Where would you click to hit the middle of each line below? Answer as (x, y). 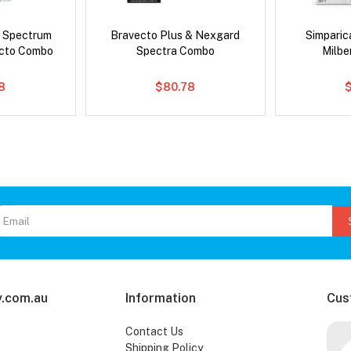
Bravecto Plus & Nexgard (175, 36)
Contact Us (154, 332)
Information (160, 299)
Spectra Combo (175, 51)
